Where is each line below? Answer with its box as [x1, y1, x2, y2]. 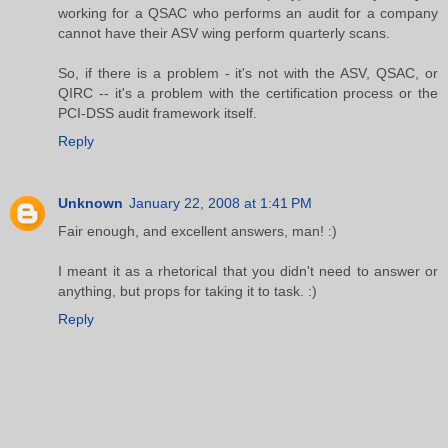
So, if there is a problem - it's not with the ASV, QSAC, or [58, 64, 438, 81]
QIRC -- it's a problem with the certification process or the [58, 84, 438, 101]
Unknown [58, 194, 123, 211]
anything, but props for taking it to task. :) [58, 282, 317, 299]
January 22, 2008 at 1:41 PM [129, 194, 312, 211]
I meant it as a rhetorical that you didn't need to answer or [58, 262, 438, 279]
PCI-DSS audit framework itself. [58, 104, 257, 121]
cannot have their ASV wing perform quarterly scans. [58, 24, 390, 41]
